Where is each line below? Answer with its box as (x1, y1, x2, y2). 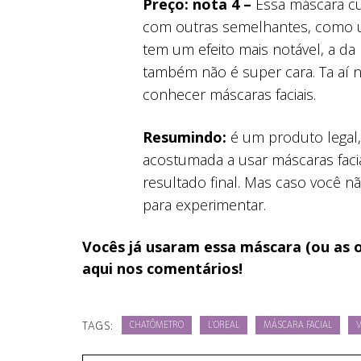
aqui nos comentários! (82, 258, 243, 278)
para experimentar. (143, 194, 266, 214)
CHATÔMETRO (129, 321, 184, 330)
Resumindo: (143, 127, 226, 147)
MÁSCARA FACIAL (263, 321, 332, 330)
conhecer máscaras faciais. (143, 84, 316, 104)
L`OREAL (207, 321, 239, 330)
